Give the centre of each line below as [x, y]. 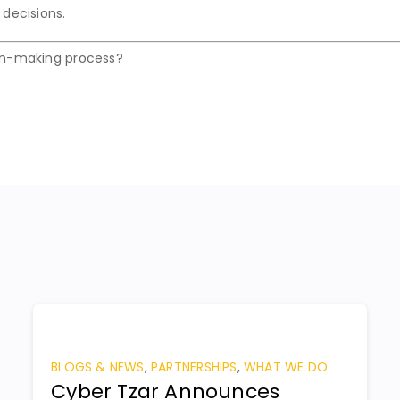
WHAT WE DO [286, 367]
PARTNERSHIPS [194, 367]
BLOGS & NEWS [98, 367]
